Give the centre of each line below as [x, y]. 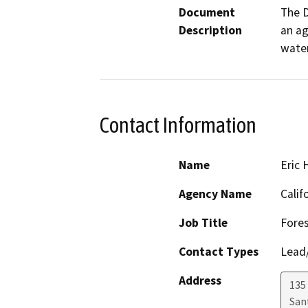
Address [200, 281]
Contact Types [219, 252]
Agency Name [215, 194]
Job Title [203, 223]
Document [207, 12]
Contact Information [178, 125]
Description [210, 30]
